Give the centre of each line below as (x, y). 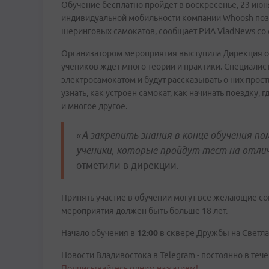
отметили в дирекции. (128, 165)
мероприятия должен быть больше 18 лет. (144, 211)
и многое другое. (94, 106)
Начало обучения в (99, 233)
